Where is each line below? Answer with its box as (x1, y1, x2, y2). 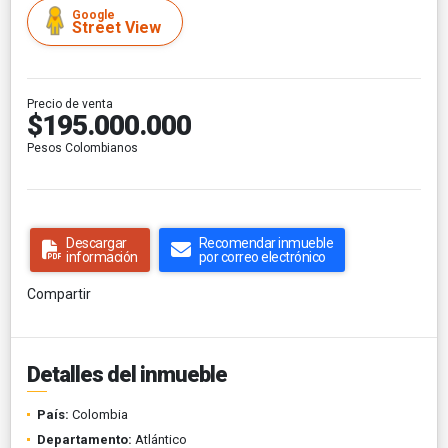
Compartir (27, 285, 91, 302)
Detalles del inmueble (27, 361, 227, 387)
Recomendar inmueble (198, 234, 333, 251)
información (66, 248, 138, 265)
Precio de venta (27, 96, 113, 111)
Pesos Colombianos (27, 140, 138, 155)
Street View (72, 17, 161, 37)
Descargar (66, 234, 127, 251)
